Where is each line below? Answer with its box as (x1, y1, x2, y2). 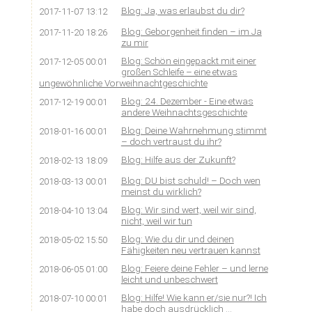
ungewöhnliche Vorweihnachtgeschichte (38, 77, 208, 88)
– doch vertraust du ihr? (120, 135, 221, 147)
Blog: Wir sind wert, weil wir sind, (120, 203, 256, 215)
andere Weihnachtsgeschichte (120, 106, 247, 118)
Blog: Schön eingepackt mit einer (120, 54, 256, 66)
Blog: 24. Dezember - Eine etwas (120, 95, 253, 107)
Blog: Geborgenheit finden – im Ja (120, 25, 262, 37)
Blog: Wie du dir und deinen (120, 233, 234, 244)
